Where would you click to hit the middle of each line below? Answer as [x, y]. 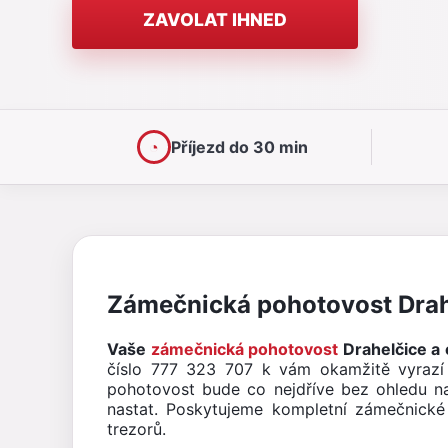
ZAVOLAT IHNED [215, 19]
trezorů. [136, 428]
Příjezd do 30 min [239, 147]
